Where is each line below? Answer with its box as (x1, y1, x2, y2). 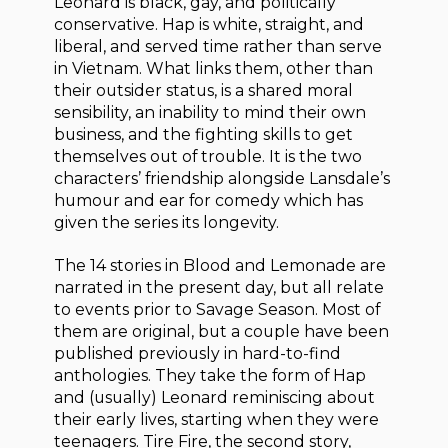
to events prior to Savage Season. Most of (54, 299, 381, 319)
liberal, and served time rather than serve (54, 37, 383, 57)
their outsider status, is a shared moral (54, 81, 354, 101)
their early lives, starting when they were (54, 409, 380, 429)
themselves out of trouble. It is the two (54, 147, 363, 167)
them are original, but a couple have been (54, 321, 390, 341)
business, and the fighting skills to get (54, 125, 354, 145)
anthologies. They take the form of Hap (54, 365, 367, 385)
